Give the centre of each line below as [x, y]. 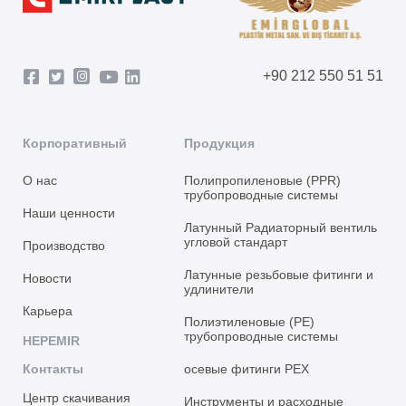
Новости [47, 278]
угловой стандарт [236, 242]
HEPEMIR [51, 341]
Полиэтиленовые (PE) [250, 322]
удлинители [219, 289]
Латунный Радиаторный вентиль [281, 227]
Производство [64, 246]
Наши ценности [69, 213]
